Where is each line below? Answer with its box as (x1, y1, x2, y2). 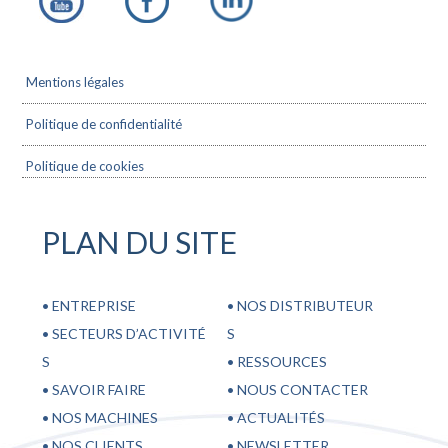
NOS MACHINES (52, 408, 159, 426)
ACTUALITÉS (234, 408, 326, 426)
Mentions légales (26, 73, 125, 90)
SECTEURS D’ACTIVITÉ (52, 324, 207, 342)
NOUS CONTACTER (234, 380, 369, 398)
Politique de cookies (26, 157, 145, 174)
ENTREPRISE (52, 296, 137, 314)
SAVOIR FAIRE (52, 380, 147, 398)
